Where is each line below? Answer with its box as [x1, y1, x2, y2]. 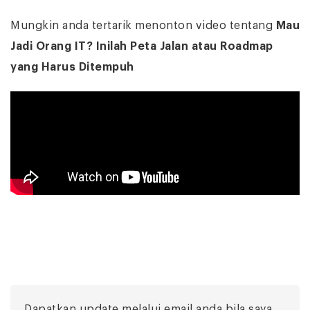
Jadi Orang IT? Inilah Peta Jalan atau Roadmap [10, 40, 273, 52]
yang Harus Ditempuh [10, 61, 134, 73]
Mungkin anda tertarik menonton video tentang [10, 19, 276, 31]
